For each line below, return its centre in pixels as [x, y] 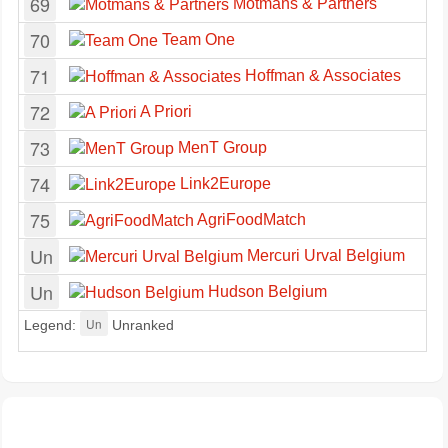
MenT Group [220, 147]
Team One [196, 39]
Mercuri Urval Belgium [324, 255]
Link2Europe [223, 183]
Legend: [52, 325]
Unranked [141, 325]
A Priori [164, 111]
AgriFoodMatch [250, 219]
